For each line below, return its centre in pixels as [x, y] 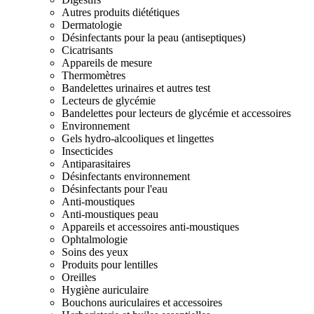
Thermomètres [94, 75]
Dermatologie [92, 25]
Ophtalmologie [95, 239]
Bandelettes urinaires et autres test [136, 88]
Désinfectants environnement [126, 176]
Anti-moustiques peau [110, 214]
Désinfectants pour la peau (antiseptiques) [153, 37]
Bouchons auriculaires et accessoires [142, 302]
